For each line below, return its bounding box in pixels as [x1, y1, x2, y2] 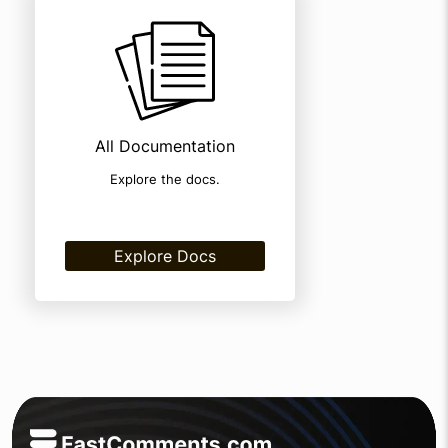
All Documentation [95, 136, 235, 156]
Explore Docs [114, 246, 216, 266]
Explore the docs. [110, 171, 220, 187]
